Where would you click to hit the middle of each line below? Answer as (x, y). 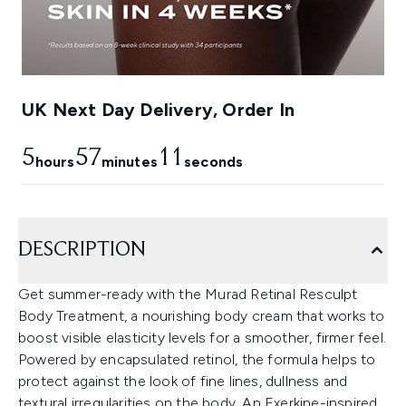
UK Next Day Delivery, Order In (158, 110)
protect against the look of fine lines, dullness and (183, 382)
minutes (129, 162)
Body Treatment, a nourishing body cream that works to (202, 316)
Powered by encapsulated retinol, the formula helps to (197, 360)
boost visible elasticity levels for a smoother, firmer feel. (203, 338)
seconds (213, 162)
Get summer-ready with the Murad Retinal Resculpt (188, 295)
